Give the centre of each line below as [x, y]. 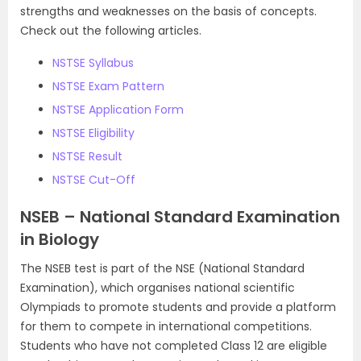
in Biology [60, 239]
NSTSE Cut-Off [94, 180]
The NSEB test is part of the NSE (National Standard [162, 268]
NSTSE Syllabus [93, 63]
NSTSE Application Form [118, 110]
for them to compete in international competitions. [166, 326]
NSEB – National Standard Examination [180, 217]
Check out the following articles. [111, 31]
